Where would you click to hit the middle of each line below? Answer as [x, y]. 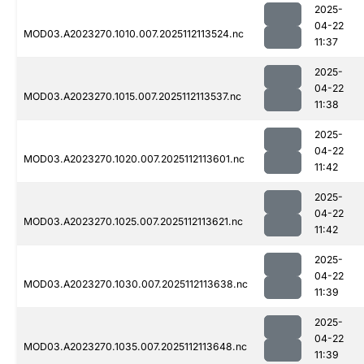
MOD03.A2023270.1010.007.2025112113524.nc [134, 34]
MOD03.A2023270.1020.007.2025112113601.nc [134, 159]
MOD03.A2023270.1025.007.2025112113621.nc [133, 222]
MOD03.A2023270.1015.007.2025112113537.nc [132, 97]
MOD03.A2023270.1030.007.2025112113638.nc [136, 284]
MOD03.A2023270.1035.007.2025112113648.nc [135, 347]
